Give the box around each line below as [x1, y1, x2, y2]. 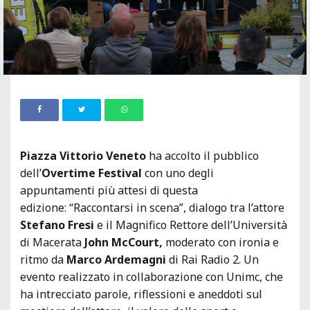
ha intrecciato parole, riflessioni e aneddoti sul [20, 286, 262, 302]
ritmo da [20, 251, 66, 267]
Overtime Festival [42, 165, 145, 181]
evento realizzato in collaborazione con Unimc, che [20, 268, 283, 284]
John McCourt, [84, 234, 163, 250]
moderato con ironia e [163, 234, 279, 250]
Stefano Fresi [20, 217, 94, 232]
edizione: [20, 199, 69, 215]
